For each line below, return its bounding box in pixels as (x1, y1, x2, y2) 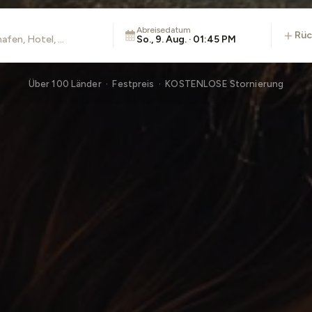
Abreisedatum (136, 25, 191, 35)
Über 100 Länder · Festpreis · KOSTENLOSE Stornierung (28, 78, 284, 89)
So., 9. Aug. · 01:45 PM (136, 33, 236, 45)
